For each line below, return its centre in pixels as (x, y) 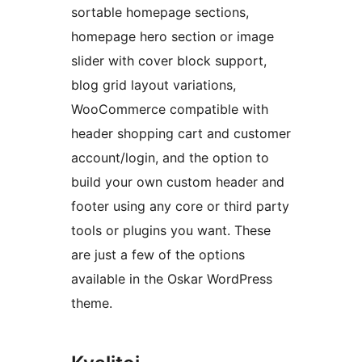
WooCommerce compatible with (170, 109)
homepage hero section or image (173, 37)
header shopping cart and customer (181, 134)
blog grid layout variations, (154, 85)
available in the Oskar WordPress (172, 279)
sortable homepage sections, (160, 13)
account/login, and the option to (170, 158)
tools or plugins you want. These (171, 231)
